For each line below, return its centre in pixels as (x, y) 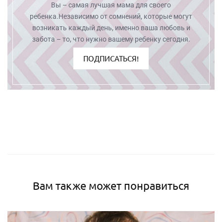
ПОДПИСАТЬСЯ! (111, 58)
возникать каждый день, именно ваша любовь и (111, 28)
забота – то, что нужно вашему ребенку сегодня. (111, 39)
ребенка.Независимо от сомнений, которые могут (111, 16)
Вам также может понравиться (111, 185)
